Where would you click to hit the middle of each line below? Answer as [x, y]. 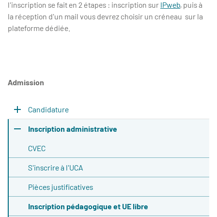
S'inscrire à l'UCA [55, 167]
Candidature [48, 109]
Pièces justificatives [61, 186]
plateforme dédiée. [40, 28]
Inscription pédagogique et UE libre [88, 206]
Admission [26, 82]
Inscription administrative [73, 128]
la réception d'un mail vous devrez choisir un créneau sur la [105, 16]
